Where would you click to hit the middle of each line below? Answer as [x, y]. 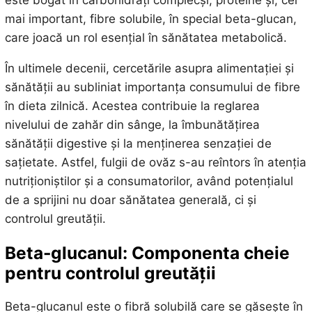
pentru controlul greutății [110, 273]
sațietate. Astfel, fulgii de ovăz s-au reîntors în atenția [155, 163]
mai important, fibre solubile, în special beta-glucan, [150, 19]
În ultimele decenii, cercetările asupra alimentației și [149, 69]
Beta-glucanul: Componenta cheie [147, 252]
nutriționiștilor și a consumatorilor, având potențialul [149, 181]
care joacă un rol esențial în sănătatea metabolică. [146, 38]
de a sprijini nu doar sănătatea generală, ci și [130, 200]
